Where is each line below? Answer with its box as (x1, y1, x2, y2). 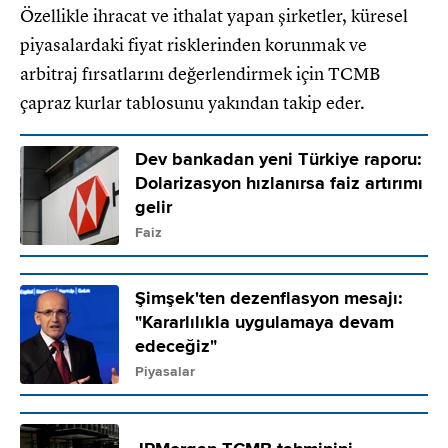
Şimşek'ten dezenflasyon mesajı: (135, 287, 403, 309)
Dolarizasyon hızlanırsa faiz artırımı (135, 172, 423, 194)
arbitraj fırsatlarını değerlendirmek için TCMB (20, 62, 381, 85)
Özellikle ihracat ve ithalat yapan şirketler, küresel (20, 4, 408, 27)
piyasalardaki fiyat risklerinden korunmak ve (20, 33, 367, 56)
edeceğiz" (135, 335, 217, 357)
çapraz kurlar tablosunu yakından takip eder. (20, 91, 365, 114)
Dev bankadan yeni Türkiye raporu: (135, 148, 422, 170)
